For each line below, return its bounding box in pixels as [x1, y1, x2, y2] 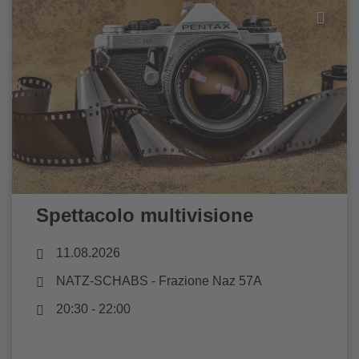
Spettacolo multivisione [36, 204, 253, 227]
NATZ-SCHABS [56, 274, 148, 288]
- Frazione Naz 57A [148, 274, 262, 288]
